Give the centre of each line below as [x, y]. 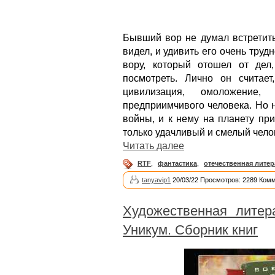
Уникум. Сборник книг [190, 230]
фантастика [177, 163]
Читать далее [153, 145]
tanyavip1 [156, 180]
